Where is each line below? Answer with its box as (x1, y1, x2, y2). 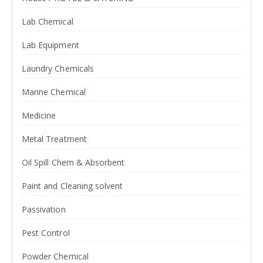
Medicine (22, 110, 56, 122)
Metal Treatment (22, 133, 87, 145)
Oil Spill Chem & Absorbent (22, 157, 125, 168)
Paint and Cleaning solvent (22, 180, 123, 192)
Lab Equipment (22, 39, 79, 51)
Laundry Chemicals (22, 63, 94, 75)
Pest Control (22, 227, 70, 239)
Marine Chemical (22, 86, 86, 98)
